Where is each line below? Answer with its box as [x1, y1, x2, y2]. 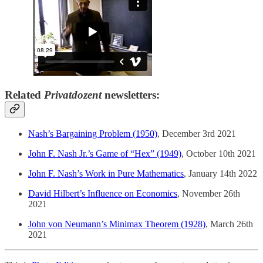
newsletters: [102, 89, 160, 102]
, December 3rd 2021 [157, 128, 236, 139]
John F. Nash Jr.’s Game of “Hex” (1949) [28, 148, 181, 159]
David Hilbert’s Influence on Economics [28, 188, 177, 198]
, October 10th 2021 [181, 148, 256, 159]
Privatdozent [44, 89, 102, 102]
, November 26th [177, 188, 240, 198]
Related [5, 89, 44, 102]
